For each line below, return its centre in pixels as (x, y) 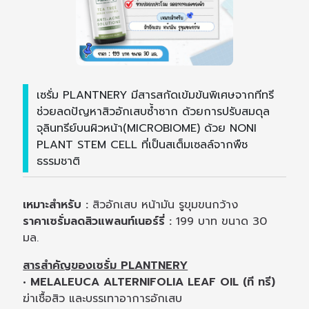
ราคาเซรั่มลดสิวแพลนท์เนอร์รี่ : (98, 222)
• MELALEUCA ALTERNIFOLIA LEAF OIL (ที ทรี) (149, 282)
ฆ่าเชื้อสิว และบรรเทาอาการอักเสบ (103, 299)
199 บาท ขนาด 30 (220, 222)
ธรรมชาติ (59, 161)
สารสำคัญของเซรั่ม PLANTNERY (106, 266)
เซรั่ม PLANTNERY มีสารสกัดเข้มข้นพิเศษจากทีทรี (156, 95)
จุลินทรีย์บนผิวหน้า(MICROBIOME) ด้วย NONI (147, 128)
